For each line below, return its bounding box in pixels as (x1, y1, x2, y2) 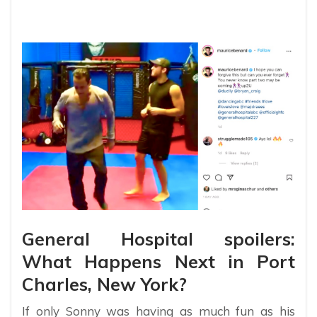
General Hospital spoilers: (22, 228, 295, 250)
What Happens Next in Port (22, 250, 295, 273)
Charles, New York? (22, 273, 187, 296)
